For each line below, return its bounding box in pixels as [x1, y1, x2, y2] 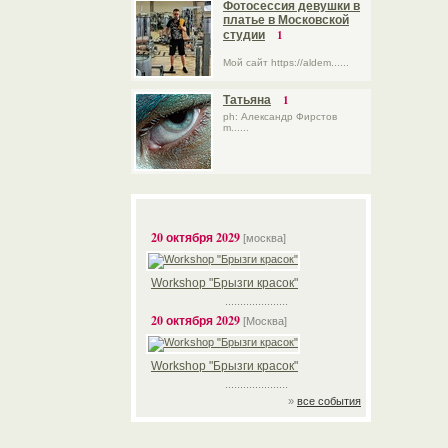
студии [223, 28, 265, 42]
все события [297, 395, 361, 407]
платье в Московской [223, 13, 349, 27]
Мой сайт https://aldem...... [223, 57, 349, 68]
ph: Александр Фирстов [223, 111, 337, 122]
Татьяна [223, 93, 271, 107]
